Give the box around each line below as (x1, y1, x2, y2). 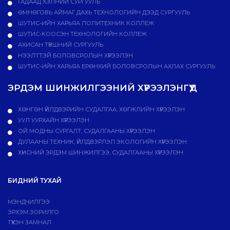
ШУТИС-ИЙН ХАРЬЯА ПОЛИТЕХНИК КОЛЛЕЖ (16, 20, 154, 27)
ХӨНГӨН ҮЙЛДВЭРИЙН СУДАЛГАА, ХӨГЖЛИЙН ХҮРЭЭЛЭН (16, 106, 185, 113)
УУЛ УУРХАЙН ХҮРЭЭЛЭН (16, 117, 89, 124)
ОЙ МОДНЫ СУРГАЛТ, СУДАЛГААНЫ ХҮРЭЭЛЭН (16, 127, 155, 135)
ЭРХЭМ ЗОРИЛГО (8, 208, 59, 216)
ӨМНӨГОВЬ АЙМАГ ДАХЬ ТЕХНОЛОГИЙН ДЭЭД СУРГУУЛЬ (16, 9, 190, 16)
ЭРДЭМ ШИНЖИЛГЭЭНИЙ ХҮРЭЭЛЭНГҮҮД (8, 83, 197, 93)
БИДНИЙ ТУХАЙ (8, 177, 62, 185)
